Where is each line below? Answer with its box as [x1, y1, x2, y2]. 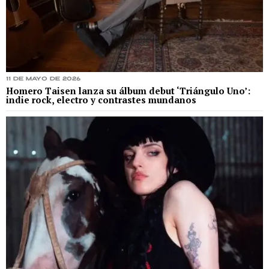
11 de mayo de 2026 [6, 76, 80, 82]
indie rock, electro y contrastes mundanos [6, 94, 196, 106]
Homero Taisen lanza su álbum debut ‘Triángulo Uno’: [6, 85, 250, 97]
